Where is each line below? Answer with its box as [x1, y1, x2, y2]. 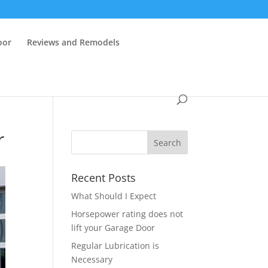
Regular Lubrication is [71, 240, 160, 251]
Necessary [71, 254, 113, 265]
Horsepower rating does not [71, 208, 184, 220]
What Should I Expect [71, 190, 157, 202]
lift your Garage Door [71, 222, 156, 233]
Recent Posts [71, 170, 136, 185]
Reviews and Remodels [27, 36, 120, 48]
